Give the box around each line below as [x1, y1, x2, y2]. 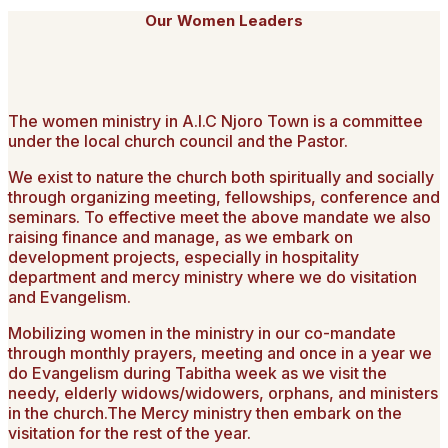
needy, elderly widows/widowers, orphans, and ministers [8, 382, 438, 403]
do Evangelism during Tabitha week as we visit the [8, 362, 387, 383]
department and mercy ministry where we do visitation [8, 266, 417, 287]
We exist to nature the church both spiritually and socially [8, 166, 434, 187]
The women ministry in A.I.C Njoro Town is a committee [8, 110, 423, 131]
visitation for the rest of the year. [8, 422, 251, 443]
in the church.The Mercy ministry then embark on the [8, 402, 402, 423]
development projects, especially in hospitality [8, 246, 359, 267]
